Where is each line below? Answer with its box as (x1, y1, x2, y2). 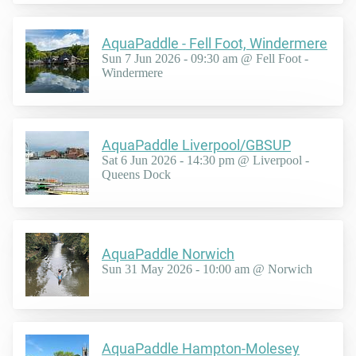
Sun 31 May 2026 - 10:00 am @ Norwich (102, 262, 312, 277)
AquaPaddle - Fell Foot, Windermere (102, 35, 327, 52)
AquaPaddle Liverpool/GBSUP (102, 137, 291, 154)
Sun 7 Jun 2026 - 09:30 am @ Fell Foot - (102, 52, 308, 66)
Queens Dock (102, 168, 171, 182)
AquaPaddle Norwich (102, 246, 234, 263)
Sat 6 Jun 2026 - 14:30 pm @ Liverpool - (102, 153, 309, 168)
